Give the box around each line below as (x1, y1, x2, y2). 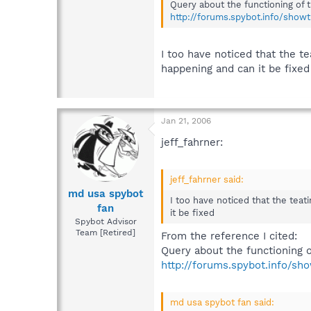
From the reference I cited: (161, 229, 297, 242)
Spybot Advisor (74, 217, 137, 227)
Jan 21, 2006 (161, 115, 211, 126)
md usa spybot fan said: (170, 297, 274, 308)
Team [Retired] (76, 228, 135, 238)
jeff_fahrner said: (170, 174, 244, 185)
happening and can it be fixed (161, 62, 310, 76)
